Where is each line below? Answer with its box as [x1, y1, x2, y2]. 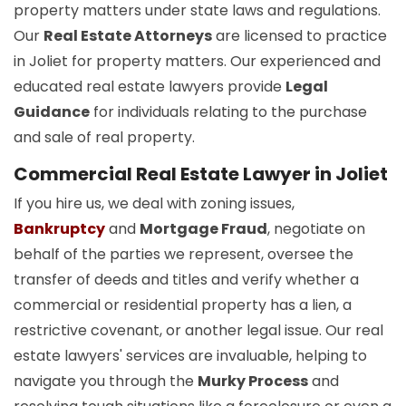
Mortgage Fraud [140, 218, 267, 240]
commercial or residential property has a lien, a [14, 295, 352, 316]
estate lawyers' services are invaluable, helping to [14, 345, 367, 367]
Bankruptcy [14, 218, 105, 240]
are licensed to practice [212, 25, 387, 47]
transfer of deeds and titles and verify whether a [14, 269, 359, 291]
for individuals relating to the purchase [90, 101, 367, 123]
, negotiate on [267, 218, 365, 240]
